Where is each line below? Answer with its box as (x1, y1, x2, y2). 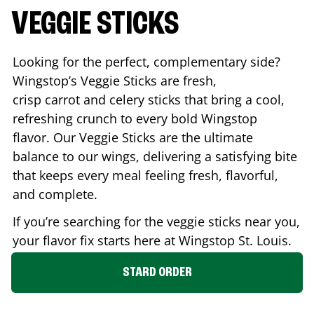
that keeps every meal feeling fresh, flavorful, (13, 166, 278, 184)
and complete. (13, 185, 97, 203)
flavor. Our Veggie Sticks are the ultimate (13, 128, 253, 146)
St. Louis (238, 231, 288, 249)
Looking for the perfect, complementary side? (13, 53, 280, 70)
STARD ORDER (122, 265, 192, 280)
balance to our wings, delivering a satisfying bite (13, 147, 297, 165)
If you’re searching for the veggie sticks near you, (13, 212, 300, 230)
